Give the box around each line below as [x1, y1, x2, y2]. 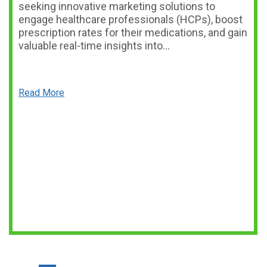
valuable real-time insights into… [18, 39, 170, 52]
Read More [18, 87, 64, 98]
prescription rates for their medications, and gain [18, 26, 247, 39]
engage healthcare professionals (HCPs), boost [18, 13, 243, 26]
